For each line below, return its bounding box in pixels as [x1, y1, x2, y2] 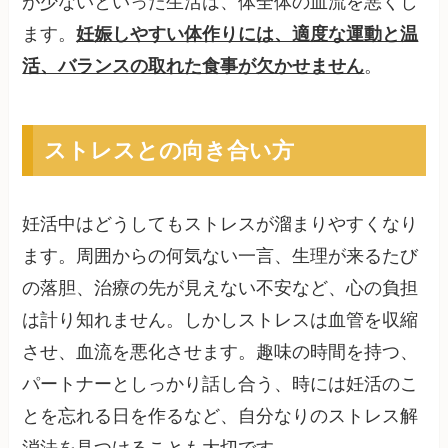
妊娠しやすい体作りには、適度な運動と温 [76, 23, 419, 44]
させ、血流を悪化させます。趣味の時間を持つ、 [22, 342, 419, 363]
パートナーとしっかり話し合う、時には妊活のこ [22, 374, 419, 395]
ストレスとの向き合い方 [43, 134, 294, 166]
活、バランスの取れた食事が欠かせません [22, 55, 365, 76]
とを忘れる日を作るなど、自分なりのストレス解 [22, 406, 419, 427]
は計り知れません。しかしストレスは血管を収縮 [22, 310, 419, 331]
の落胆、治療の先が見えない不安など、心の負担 [22, 278, 419, 299]
